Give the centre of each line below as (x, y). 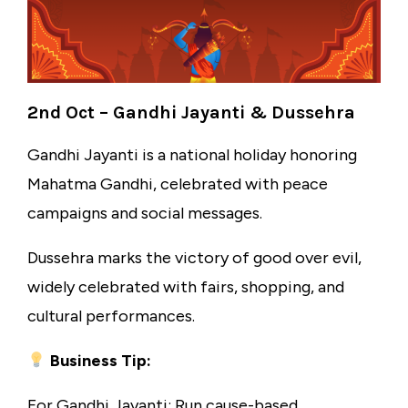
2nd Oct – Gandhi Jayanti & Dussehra (191, 113)
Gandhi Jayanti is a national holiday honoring (192, 155)
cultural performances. (111, 316)
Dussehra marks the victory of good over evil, (194, 258)
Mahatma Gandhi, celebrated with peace (178, 184)
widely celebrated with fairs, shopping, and (186, 287)
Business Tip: (98, 361)
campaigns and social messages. (145, 214)
